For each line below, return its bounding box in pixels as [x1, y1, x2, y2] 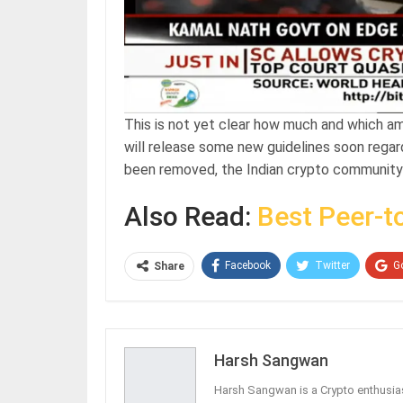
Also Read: [124, 200, 257, 232]
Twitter [315, 258, 350, 272]
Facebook [225, 258, 271, 272]
